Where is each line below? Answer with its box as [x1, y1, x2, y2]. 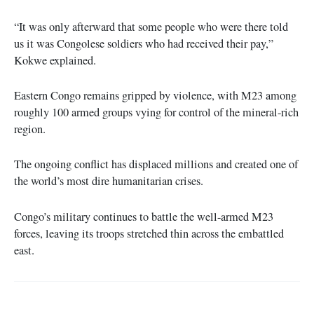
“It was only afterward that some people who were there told [14, 18, 288, 34]
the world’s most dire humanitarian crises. [14, 173, 203, 189]
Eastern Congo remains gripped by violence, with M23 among [14, 88, 296, 104]
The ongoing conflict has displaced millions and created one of [14, 156, 298, 172]
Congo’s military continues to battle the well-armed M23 [14, 208, 273, 224]
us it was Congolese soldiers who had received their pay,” [14, 35, 273, 51]
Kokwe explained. [14, 52, 96, 68]
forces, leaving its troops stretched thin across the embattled [14, 225, 284, 241]
